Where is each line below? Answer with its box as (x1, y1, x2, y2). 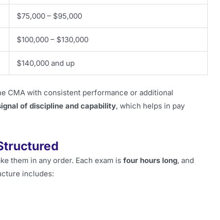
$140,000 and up (17, 58, 75, 68)
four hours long (123, 156, 177, 165)
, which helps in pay (116, 101, 185, 110)
